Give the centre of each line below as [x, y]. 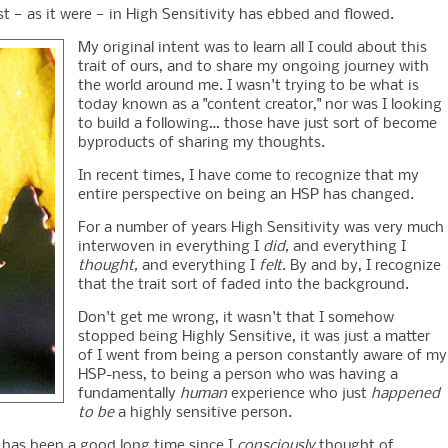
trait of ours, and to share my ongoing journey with [253, 67]
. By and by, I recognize [361, 266]
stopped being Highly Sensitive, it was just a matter [254, 337]
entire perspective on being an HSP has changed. [246, 195]
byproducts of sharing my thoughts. [201, 143]
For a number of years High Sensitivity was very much [261, 228]
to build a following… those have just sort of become [257, 124]
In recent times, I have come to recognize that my [248, 176]
